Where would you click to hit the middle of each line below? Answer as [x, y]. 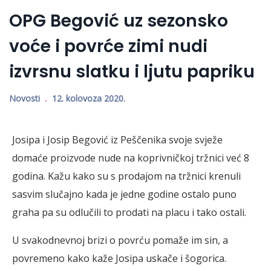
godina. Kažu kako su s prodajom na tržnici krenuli [126, 176]
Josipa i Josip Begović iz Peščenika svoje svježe [117, 139]
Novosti [24, 98]
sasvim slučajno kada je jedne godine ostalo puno [124, 194]
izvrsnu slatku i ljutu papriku [132, 71]
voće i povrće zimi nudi [108, 46]
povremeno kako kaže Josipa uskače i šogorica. [119, 258]
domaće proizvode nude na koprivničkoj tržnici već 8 [131, 158]
